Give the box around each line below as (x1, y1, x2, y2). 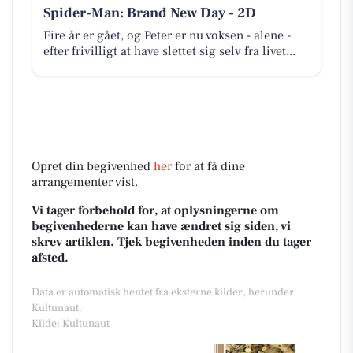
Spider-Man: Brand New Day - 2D (43, 3, 256, 22)
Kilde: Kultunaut (32, 317, 110, 332)
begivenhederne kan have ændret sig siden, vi (32, 218, 291, 235)
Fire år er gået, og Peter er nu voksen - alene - (43, 27, 291, 43)
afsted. (32, 250, 69, 266)
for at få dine (172, 158, 245, 175)
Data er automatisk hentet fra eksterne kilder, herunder (32, 285, 294, 300)
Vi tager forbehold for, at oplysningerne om (32, 203, 279, 219)
